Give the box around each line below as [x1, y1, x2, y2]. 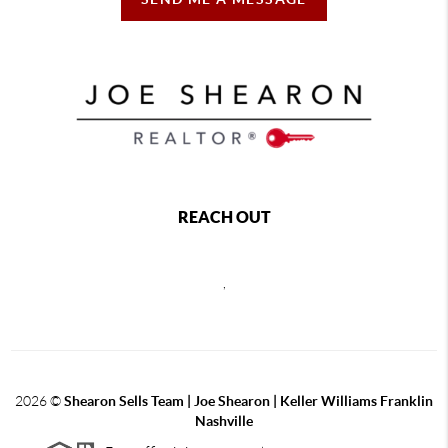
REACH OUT [177, 208, 271, 227]
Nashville [195, 413, 253, 430]
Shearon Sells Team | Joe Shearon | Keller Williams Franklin [64, 393, 433, 410]
